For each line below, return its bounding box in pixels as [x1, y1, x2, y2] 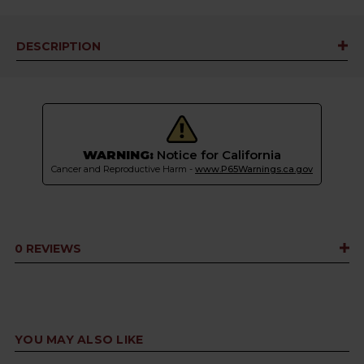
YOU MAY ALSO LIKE [15, 332, 144, 347]
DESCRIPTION [16, 39, 101, 54]
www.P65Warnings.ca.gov [195, 163, 313, 175]
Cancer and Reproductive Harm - [51, 163, 195, 175]
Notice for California [154, 147, 281, 162]
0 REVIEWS [15, 241, 81, 256]
